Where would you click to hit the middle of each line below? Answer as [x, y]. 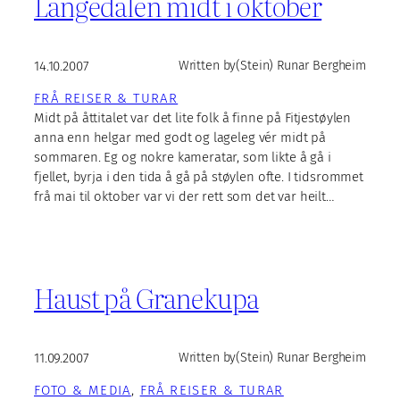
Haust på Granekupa [146, 298]
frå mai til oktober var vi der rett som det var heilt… [184, 196]
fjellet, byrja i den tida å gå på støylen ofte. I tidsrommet [199, 176]
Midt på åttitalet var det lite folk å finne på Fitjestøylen [193, 117]
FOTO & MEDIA [83, 390]
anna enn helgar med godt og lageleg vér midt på [180, 137]
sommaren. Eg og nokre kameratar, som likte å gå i [183, 157]
